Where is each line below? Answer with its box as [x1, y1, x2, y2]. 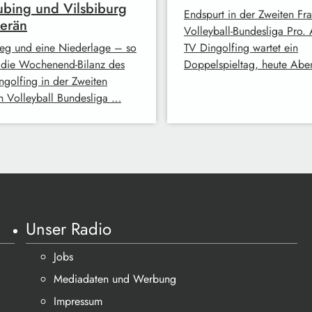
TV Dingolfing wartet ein [184, 39, 298, 56]
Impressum [54, 293, 103, 309]
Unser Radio [26, 217, 112, 241]
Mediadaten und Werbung [54, 271, 177, 287]
